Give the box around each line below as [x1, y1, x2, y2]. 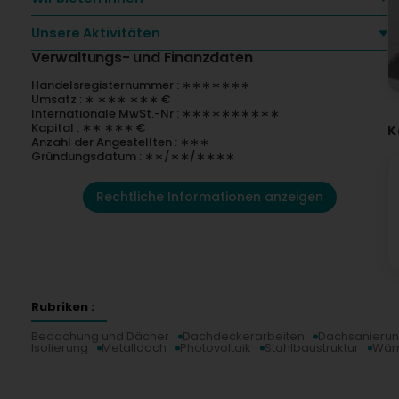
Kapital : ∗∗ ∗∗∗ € [31, 119, 145, 136]
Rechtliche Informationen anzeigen [95, 188, 323, 206]
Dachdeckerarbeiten [183, 328, 305, 346]
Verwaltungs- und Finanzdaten [31, 47, 253, 68]
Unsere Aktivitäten [31, 24, 160, 42]
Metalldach [102, 339, 167, 357]
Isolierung [31, 339, 88, 357]
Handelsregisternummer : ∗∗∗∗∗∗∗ [31, 77, 250, 94]
